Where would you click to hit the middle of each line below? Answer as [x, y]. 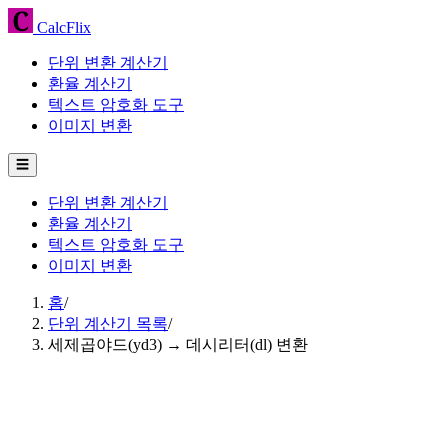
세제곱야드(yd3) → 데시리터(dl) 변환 [178, 344]
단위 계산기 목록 [108, 323]
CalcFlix [62, 27]
